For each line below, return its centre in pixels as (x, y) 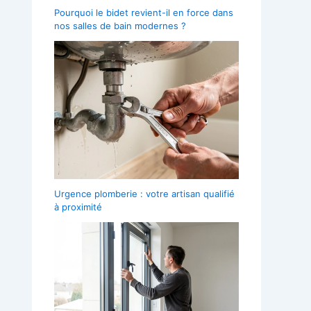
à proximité (78, 207)
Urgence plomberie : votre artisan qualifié (144, 194)
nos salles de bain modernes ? (120, 25)
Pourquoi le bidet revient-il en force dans (144, 12)
